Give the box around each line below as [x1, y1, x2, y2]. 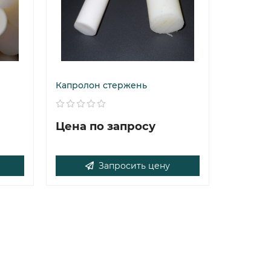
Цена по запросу [56, 119, 155, 133]
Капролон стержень [56, 80, 147, 91]
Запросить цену [99, 160, 170, 171]
